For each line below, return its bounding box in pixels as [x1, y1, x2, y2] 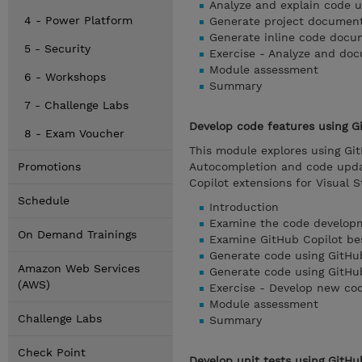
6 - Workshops [24, 70, 106, 83]
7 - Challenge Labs [24, 99, 128, 112]
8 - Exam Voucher [24, 127, 124, 140]
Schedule [18, 194, 69, 207]
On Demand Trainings [18, 228, 137, 241]
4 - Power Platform [24, 14, 133, 27]
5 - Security [24, 42, 90, 55]
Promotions [18, 160, 81, 173]
